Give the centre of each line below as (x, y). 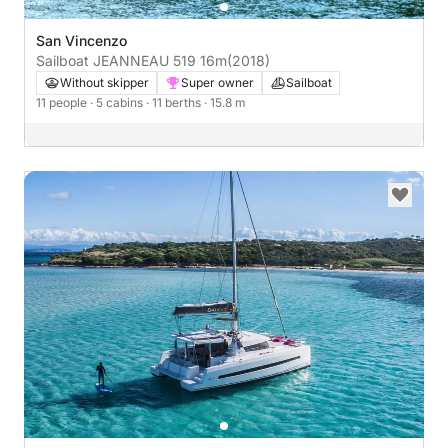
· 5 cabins (118, 103)
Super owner (217, 83)
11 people (63, 103)
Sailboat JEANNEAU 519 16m (131, 61)
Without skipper (104, 83)
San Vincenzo (81, 41)
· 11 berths (175, 103)
